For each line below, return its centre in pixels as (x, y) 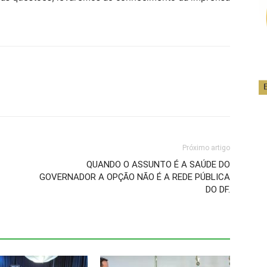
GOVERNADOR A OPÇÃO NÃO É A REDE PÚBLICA (135, 177)
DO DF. (218, 190)
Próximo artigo (206, 148)
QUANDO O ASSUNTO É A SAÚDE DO (158, 164)
